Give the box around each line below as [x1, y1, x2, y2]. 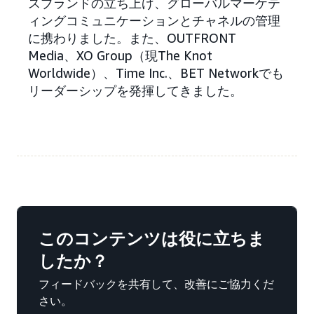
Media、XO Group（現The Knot [28, 48, 212, 64]
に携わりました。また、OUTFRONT [28, 30, 236, 46]
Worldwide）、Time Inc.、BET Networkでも [28, 65, 284, 81]
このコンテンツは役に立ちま [39, 228, 265, 250]
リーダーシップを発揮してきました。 [28, 83, 243, 99]
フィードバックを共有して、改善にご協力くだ [39, 277, 274, 292]
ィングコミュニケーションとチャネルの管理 [28, 13, 280, 29]
